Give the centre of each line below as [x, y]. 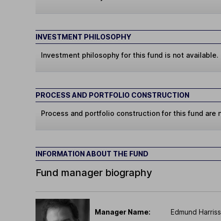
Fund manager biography [94, 172]
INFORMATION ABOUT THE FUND [92, 153]
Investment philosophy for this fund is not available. [130, 55]
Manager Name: [123, 212]
